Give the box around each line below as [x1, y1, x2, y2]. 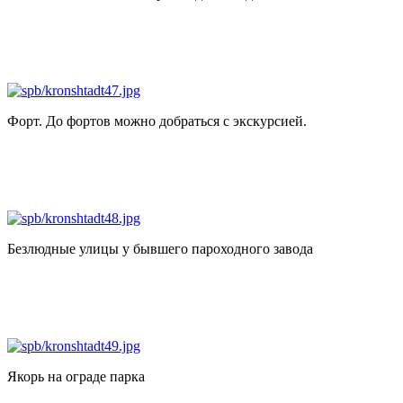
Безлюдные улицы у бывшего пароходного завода [7, 240, 313, 256]
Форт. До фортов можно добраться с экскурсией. [7, 112, 307, 129]
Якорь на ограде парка [7, 368, 145, 384]
